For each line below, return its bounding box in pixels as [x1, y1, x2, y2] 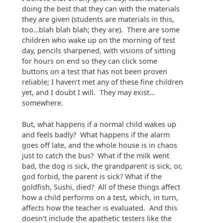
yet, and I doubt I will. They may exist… [22, 88, 155, 98]
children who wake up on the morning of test [22, 35, 175, 45]
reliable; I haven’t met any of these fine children [22, 77, 183, 87]
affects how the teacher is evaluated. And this [22, 203, 177, 213]
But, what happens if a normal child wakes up [22, 119, 176, 129]
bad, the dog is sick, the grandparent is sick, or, [22, 161, 182, 171]
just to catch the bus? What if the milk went [22, 150, 169, 160]
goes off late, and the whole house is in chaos [22, 140, 177, 150]
